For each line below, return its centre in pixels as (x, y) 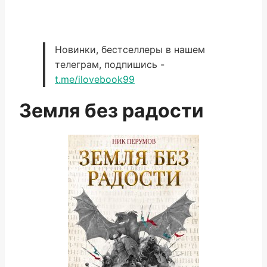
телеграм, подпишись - (110, 64)
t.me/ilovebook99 (95, 79)
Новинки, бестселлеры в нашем (130, 49)
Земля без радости (111, 111)
